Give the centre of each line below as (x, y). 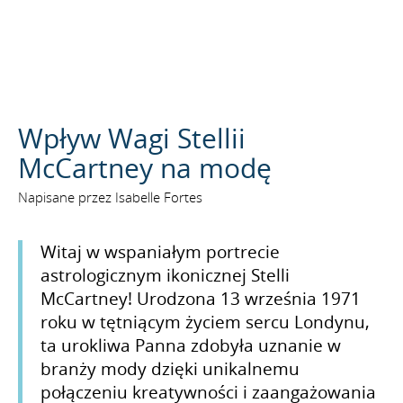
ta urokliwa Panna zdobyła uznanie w (191, 345)
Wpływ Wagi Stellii (132, 138)
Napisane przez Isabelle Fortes (110, 197)
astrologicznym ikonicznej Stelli (165, 275)
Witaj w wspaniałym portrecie (160, 252)
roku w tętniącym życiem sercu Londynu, (205, 322)
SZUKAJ (294, 121)
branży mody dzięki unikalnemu (170, 369)
